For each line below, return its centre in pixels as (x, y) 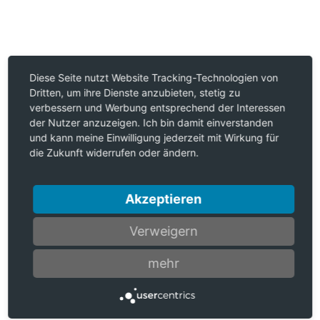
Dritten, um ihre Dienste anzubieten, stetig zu (135, 92)
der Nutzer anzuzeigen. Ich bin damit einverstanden (151, 122)
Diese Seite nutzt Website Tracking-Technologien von (154, 77)
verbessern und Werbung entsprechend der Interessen (157, 107)
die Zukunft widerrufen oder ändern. (114, 152)
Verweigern (164, 231)
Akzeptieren (164, 199)
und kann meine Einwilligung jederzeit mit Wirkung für (154, 137)
